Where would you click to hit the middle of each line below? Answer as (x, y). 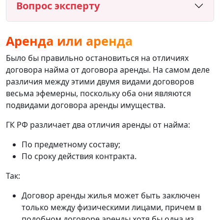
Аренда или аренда (69, 41)
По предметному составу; (71, 144)
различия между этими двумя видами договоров (100, 81)
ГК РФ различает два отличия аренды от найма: (98, 124)
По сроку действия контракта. (79, 156)
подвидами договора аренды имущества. (86, 105)
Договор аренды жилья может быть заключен (111, 195)
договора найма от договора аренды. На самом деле (108, 69)
